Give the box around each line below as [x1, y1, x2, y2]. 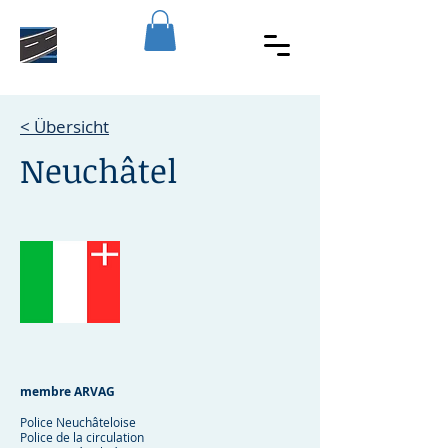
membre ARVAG [20, 382, 115, 400]
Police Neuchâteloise [20, 414, 136, 430]
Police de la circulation [20, 429, 144, 445]
